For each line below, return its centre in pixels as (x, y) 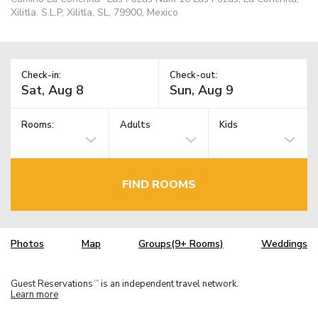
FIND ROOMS (159, 184)
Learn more (34, 294)
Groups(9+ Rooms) (181, 244)
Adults (136, 125)
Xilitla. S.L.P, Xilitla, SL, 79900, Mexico (94, 12)
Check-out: (194, 75)
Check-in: (41, 75)
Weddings (284, 244)
